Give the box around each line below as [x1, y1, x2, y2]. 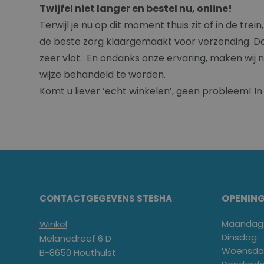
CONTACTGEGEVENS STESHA [39, 192, 172, 204]
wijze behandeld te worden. [39, 67, 166, 81]
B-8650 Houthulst [39, 246, 116, 259]
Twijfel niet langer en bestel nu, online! [39, 1, 232, 15]
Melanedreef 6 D [39, 232, 111, 245]
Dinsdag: [221, 230, 259, 243]
